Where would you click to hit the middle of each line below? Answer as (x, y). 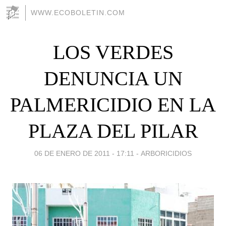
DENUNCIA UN (113, 78)
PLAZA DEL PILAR (113, 131)
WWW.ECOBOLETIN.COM (78, 13)
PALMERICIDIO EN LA (113, 104)
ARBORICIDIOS (166, 153)
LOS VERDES (113, 52)
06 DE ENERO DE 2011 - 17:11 (84, 153)
